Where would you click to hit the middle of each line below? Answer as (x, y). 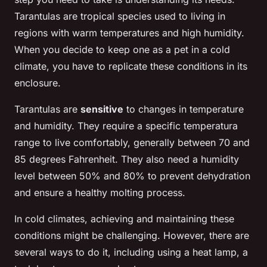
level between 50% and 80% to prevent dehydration (132, 176)
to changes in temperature (184, 109)
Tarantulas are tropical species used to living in (120, 16)
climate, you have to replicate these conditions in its (131, 66)
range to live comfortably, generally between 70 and (132, 143)
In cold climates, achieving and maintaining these (124, 219)
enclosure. (38, 83)
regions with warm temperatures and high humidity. (129, 33)
